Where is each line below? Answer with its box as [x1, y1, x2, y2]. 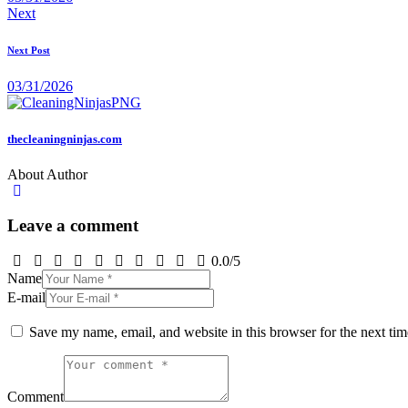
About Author [7, 166, 87, 182]
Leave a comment [7, 216, 138, 236]
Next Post [7, 45, 50, 56]
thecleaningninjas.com [7, 131, 122, 146]
